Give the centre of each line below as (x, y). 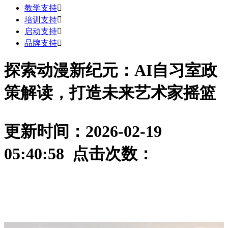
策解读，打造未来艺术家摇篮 (110, 93)
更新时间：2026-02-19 (83, 132)
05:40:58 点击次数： (79, 154)
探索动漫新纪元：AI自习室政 (111, 70)
